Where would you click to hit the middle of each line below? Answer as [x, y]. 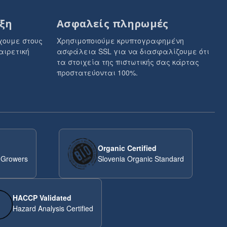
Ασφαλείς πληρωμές [113, 24]
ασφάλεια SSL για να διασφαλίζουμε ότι [133, 51]
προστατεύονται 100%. [97, 72]
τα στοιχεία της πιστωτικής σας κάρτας [128, 62]
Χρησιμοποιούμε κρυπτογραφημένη [120, 41]
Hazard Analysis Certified [53, 208]
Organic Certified [127, 148]
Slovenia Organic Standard [141, 159]
